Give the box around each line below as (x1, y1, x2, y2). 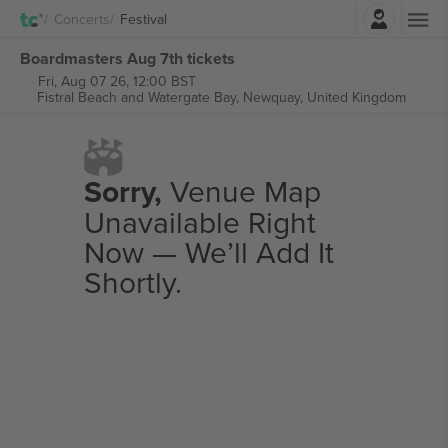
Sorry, (83, 170, 162, 213)
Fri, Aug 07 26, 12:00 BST (37, 71, 196, 91)
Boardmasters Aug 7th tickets (20, 46, 235, 70)
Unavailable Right (83, 201, 316, 243)
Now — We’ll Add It (83, 231, 334, 273)
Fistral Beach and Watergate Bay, (36, 87, 243, 107)
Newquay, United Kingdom (242, 87, 406, 107)
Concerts (54, 8, 110, 29)
